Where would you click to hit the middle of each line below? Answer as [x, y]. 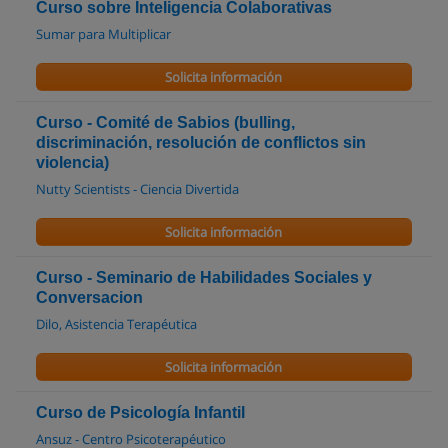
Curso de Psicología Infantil [140, 412]
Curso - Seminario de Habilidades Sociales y [204, 277]
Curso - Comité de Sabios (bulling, [165, 122]
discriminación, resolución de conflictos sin [201, 142]
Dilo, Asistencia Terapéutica [116, 324]
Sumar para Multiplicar [103, 34]
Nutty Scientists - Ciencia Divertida [137, 189]
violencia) [72, 162]
